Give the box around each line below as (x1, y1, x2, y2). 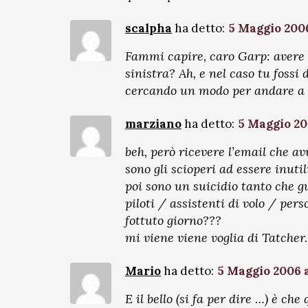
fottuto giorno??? (125, 212, 221, 228)
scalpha (125, 21, 172, 36)
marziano (125, 116, 181, 131)
